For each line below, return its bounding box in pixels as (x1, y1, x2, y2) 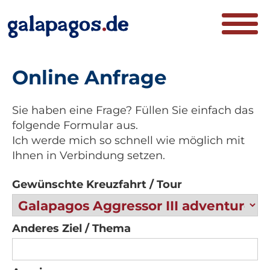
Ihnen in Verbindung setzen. (12, 148, 165, 162)
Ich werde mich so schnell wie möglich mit (12, 133, 245, 147)
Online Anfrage (12, 66, 166, 89)
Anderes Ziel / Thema (12, 222, 131, 236)
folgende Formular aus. (12, 118, 138, 132)
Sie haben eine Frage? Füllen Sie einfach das (12, 103, 254, 117)
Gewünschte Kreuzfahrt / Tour (12, 177, 182, 191)
